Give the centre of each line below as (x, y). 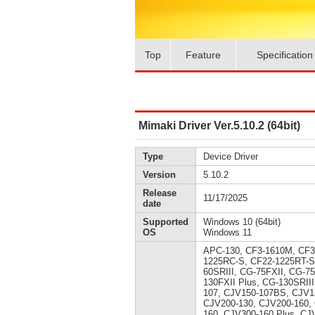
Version (159, 175)
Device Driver (231, 156)
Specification (285, 54)
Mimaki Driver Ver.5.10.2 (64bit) (219, 126)
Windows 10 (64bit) (242, 222)
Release (160, 193)
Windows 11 (227, 232)
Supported (166, 222)
